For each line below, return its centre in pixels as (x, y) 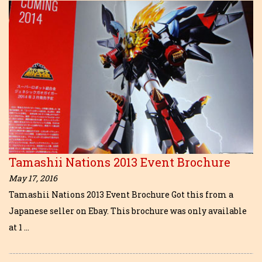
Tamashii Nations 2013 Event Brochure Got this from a (121, 194)
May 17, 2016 (33, 178)
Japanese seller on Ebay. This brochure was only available (128, 211)
